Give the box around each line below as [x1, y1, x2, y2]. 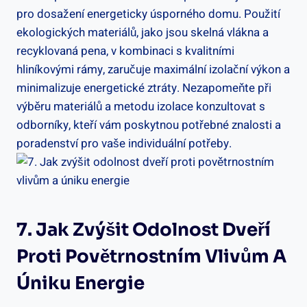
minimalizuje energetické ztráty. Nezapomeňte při [16, 79, 271, 97]
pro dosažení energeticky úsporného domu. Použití [16, 5, 280, 23]
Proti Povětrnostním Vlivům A [16, 245, 286, 268]
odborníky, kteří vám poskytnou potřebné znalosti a [16, 116, 281, 134]
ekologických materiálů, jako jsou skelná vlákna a [16, 23, 269, 41]
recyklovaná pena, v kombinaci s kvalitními [16, 42, 234, 60]
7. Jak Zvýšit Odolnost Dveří [16, 218, 271, 241]
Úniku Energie [16, 271, 145, 295]
